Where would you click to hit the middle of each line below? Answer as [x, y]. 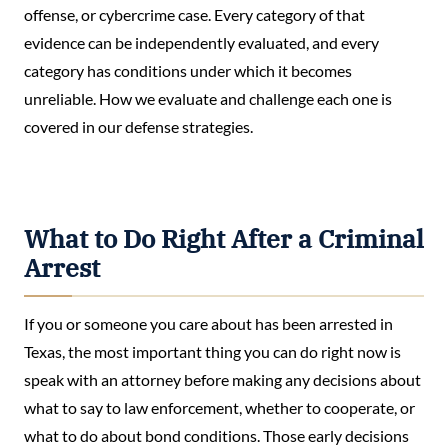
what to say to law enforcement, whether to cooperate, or [219, 407]
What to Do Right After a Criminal [224, 238]
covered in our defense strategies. [138, 126]
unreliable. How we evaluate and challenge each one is [208, 98]
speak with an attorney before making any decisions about [222, 379]
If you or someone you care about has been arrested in [208, 323]
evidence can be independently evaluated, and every [201, 42]
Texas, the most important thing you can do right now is [212, 351]
